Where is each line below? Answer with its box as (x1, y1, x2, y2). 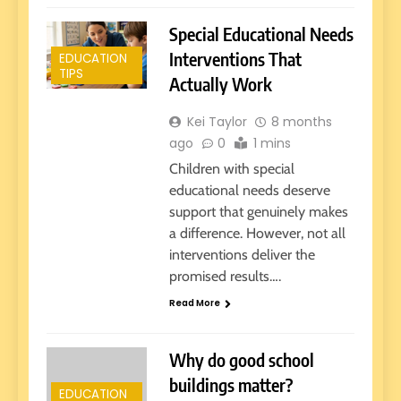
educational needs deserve (168, 182, 330, 200)
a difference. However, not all (168, 225, 346, 243)
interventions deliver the (168, 246, 315, 264)
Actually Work (168, 73, 272, 96)
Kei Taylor (186, 113, 247, 132)
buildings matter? (168, 372, 293, 396)
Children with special (168, 160, 294, 178)
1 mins (252, 134, 291, 153)
